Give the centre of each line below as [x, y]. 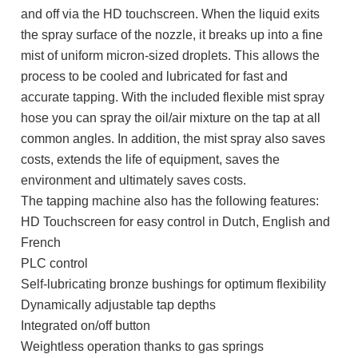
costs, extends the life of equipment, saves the [151, 159]
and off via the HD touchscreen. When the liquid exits [171, 14]
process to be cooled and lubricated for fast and [155, 76]
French [41, 243]
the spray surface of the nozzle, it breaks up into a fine [172, 35]
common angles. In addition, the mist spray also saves [173, 139]
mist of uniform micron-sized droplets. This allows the [171, 56]
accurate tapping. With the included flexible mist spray [173, 97]
